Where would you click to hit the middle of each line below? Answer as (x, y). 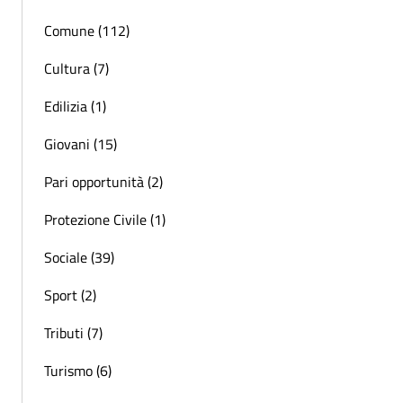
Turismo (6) (78, 371)
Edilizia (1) (75, 107)
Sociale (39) (79, 258)
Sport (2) (70, 296)
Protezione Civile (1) (105, 220)
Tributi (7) (73, 333)
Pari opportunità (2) (103, 182)
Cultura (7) (76, 69)
